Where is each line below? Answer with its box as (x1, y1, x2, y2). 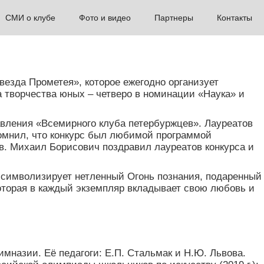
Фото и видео (79, 13, 131, 22)
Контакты (217, 13, 252, 22)
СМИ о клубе (5, 13, 55, 22)
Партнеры (154, 13, 193, 22)
